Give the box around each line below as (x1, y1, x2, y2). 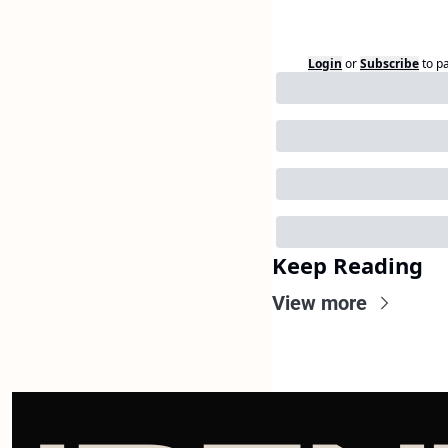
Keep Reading (272, 250, 423, 281)
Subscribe (360, 55, 419, 73)
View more (272, 291, 367, 316)
